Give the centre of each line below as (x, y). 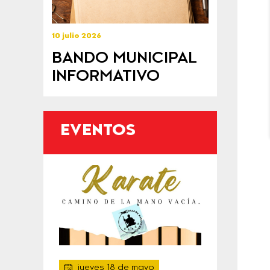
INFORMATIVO (106, 77)
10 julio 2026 (77, 36)
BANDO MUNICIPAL (124, 58)
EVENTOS (98, 131)
